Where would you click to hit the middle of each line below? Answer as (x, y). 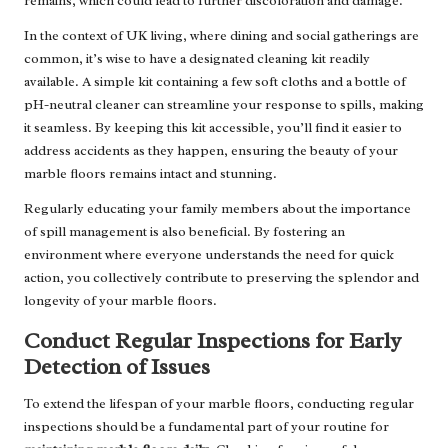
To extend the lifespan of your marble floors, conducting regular (219, 404)
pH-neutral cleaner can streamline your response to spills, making (224, 105)
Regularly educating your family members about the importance (217, 209)
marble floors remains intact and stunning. (150, 174)
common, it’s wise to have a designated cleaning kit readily (197, 59)
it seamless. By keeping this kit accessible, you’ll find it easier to (213, 128)
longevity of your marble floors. (120, 301)
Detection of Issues (117, 367)
